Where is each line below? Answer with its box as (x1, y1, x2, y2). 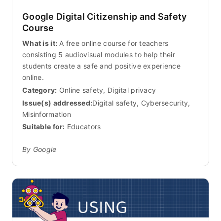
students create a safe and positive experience (22, 62, 181, 70)
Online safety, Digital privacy (59, 85, 156, 94)
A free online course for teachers (57, 39, 169, 47)
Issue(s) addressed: (22, 98, 93, 107)
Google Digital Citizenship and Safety (22, 11, 187, 22)
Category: (22, 85, 57, 94)
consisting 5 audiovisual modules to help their (22, 50, 175, 59)
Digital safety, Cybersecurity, (92, 98, 190, 107)
